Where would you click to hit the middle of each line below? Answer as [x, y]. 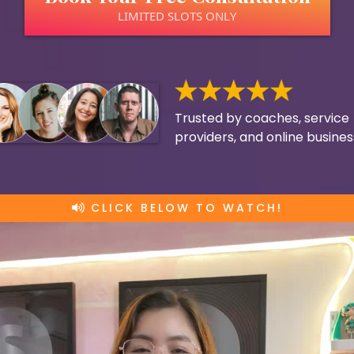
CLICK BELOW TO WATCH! [186, 207]
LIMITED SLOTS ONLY [177, 16]
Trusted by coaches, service [262, 118]
